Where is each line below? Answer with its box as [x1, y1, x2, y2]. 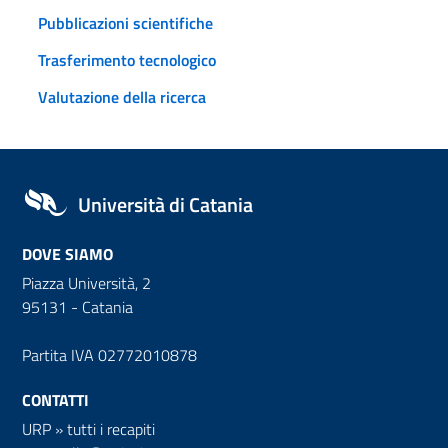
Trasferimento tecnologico [38, 47, 216, 72]
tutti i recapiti [67, 416, 155, 441]
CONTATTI [22, 387, 89, 412]
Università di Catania [78, 188, 253, 220]
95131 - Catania [22, 294, 133, 319]
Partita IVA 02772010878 [22, 342, 197, 367]
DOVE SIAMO [22, 241, 113, 266]
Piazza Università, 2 [22, 270, 151, 295]
